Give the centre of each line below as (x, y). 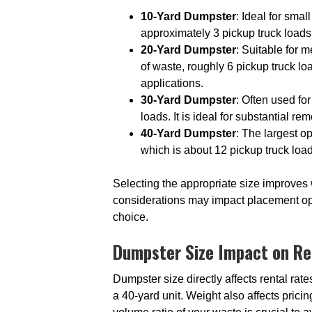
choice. (131, 217)
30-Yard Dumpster (188, 100)
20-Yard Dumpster (188, 50)
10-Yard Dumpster (188, 16)
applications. (172, 83)
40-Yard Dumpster (188, 133)
